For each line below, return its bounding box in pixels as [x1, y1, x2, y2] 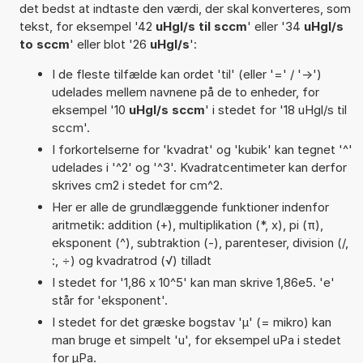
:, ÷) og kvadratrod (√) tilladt [51, 252, 211, 268]
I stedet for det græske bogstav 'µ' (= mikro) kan [51, 314, 331, 330]
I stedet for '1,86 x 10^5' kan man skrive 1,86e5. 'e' [51, 274, 335, 290]
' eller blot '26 [69, 36, 150, 52]
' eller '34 [246, 18, 304, 34]
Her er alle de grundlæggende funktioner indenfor [51, 199, 329, 215]
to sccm [19, 36, 70, 52]
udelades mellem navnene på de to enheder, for [51, 83, 319, 100]
